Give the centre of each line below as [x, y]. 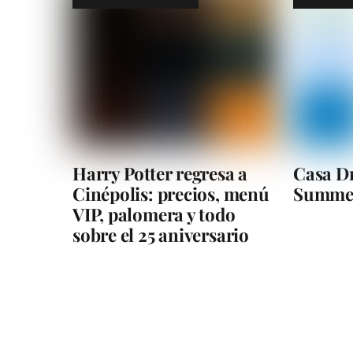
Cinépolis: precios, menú [171, 193]
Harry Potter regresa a [160, 173]
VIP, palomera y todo [154, 214]
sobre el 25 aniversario [161, 234]
